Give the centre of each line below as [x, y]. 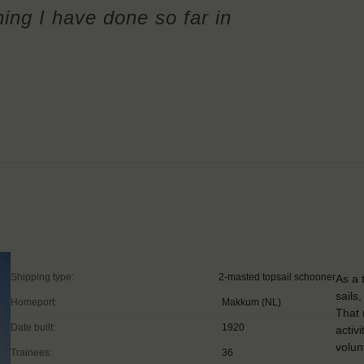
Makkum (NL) [251, 302]
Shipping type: [42, 277]
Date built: [33, 327]
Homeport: [34, 302]
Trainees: [31, 352]
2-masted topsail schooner [277, 277]
